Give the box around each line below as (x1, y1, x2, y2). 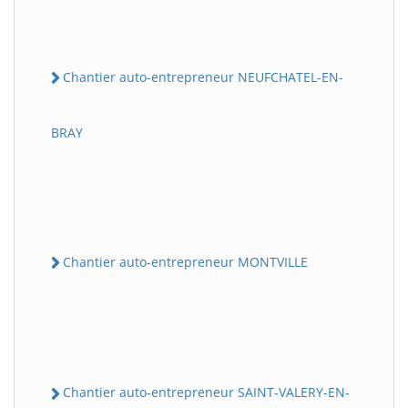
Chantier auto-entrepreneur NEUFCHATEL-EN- (63, 67, 343, 86)
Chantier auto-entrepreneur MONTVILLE (63, 253, 308, 270)
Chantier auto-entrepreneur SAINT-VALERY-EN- (63, 383, 350, 402)
